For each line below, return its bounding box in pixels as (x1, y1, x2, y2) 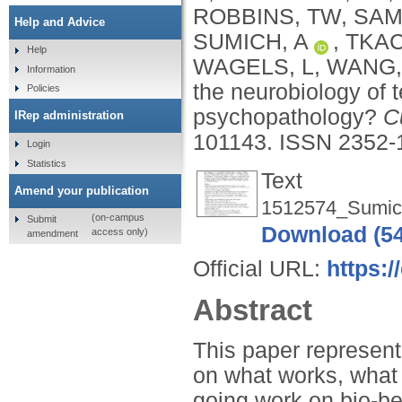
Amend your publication (14, 183, 149, 197)
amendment (26, 227, 78, 239)
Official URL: (193, 256, 327, 281)
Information (26, 63, 75, 74)
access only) (91, 226, 148, 238)
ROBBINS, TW (193, 4, 341, 29)
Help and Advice (14, 14, 105, 29)
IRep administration (14, 109, 124, 123)
